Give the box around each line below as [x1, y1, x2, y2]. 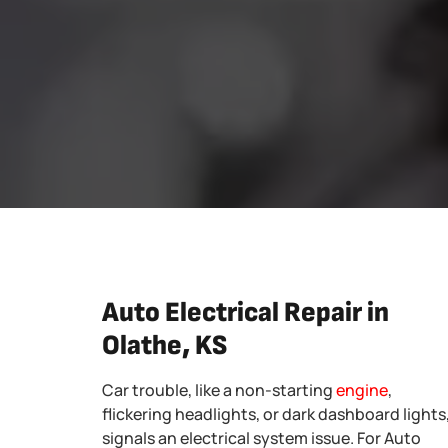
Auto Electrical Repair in [102, 296, 389, 329]
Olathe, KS [102, 329, 227, 362]
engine [336, 379, 388, 401]
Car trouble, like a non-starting [102, 379, 336, 401]
